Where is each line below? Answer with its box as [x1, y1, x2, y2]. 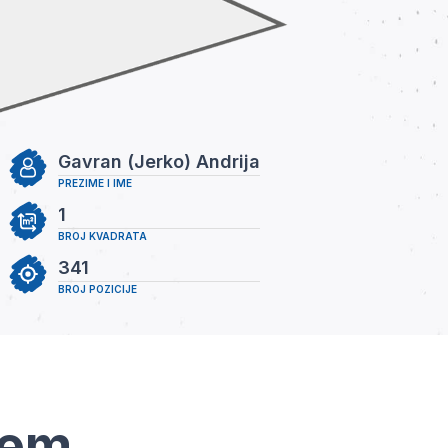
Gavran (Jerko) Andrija [58, 150, 260, 172]
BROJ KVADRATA [58, 229, 147, 242]
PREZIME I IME [58, 176, 132, 189]
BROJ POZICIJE [58, 282, 137, 295]
